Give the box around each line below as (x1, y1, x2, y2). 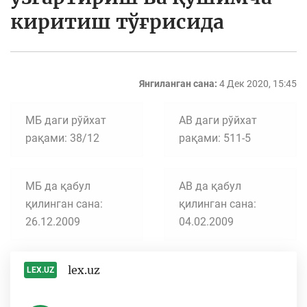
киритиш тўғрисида (10, 10, 224, 34)
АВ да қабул (179, 180, 241, 193)
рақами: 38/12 (25, 132, 99, 145)
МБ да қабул (25, 180, 90, 193)
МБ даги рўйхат (25, 114, 106, 127)
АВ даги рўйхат (179, 114, 257, 127)
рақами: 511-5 (179, 132, 251, 145)
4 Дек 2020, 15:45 (219, 78, 297, 90)
